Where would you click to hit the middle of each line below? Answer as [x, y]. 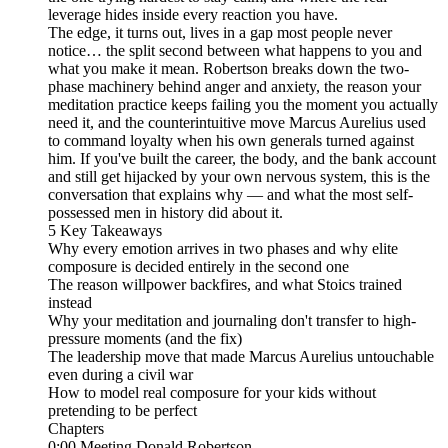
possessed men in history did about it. [165, 212]
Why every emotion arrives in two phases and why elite [223, 248]
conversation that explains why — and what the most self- [230, 194]
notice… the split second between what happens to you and [235, 50]
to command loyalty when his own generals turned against [231, 140]
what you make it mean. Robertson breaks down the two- [228, 68]
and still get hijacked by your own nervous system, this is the [239, 176]
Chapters [76, 428]
